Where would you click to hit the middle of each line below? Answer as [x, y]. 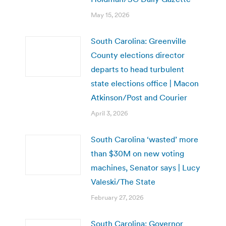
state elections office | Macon [145, 83]
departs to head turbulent [137, 69]
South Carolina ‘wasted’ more [145, 139]
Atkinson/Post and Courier [139, 97]
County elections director [138, 55]
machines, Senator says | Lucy [146, 167]
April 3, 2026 [109, 113]
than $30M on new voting [137, 153]
